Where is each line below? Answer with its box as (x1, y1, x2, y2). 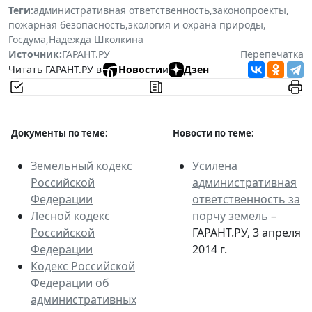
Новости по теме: (173, 126, 254, 139)
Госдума (8, 32, 46, 46)
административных (31, 291, 136, 307)
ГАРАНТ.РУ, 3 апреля (192, 224, 301, 240)
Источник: (8, 47, 62, 61)
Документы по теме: (11, 126, 108, 139)
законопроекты (212, 3, 286, 17)
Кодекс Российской (31, 258, 135, 274)
